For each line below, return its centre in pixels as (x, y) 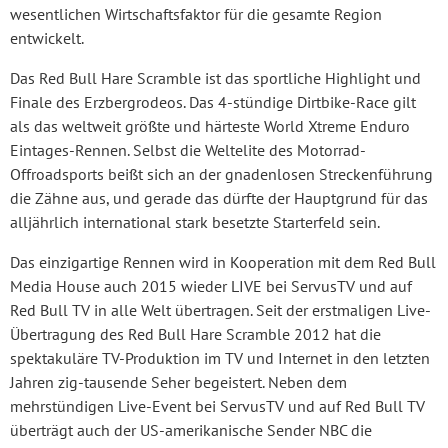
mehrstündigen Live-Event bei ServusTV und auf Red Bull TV (217, 406)
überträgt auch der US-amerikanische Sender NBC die (191, 430)
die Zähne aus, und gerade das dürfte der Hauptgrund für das (219, 198)
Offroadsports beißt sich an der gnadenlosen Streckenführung (221, 174)
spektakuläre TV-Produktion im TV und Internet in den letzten (220, 358)
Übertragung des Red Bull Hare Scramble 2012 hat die (195, 334)
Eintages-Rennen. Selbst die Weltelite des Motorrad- (188, 150)
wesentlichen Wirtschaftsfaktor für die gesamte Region (196, 14)
